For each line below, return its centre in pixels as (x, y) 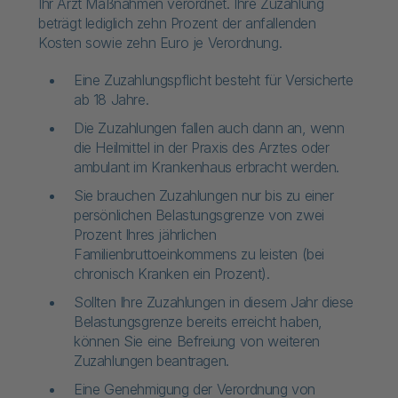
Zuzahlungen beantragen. (151, 361)
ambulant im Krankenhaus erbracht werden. (207, 167)
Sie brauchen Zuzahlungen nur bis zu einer (204, 195)
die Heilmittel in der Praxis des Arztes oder (202, 147)
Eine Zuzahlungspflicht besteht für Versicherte (214, 80)
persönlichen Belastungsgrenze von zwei (199, 215)
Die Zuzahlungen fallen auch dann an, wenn (209, 128)
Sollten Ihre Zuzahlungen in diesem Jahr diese (214, 302)
